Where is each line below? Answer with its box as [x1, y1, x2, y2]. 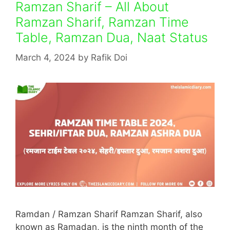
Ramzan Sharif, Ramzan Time [15, 14, 189, 30]
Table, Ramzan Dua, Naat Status [15, 30, 208, 45]
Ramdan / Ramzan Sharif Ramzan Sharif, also [15, 208, 202, 219]
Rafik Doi [91, 52, 127, 63]
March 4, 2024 [15, 52, 75, 63]
